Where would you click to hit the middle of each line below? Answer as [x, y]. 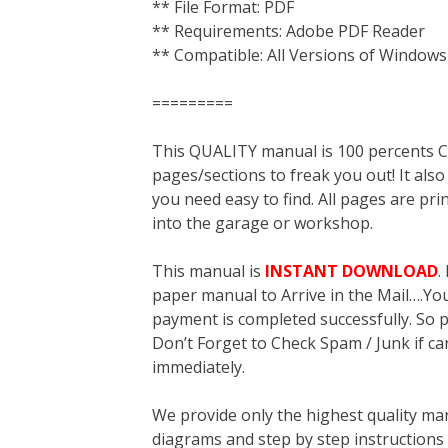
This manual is [208, 271]
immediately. [198, 367]
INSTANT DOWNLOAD [351, 271]
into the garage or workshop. [262, 223]
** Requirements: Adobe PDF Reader [288, 31]
